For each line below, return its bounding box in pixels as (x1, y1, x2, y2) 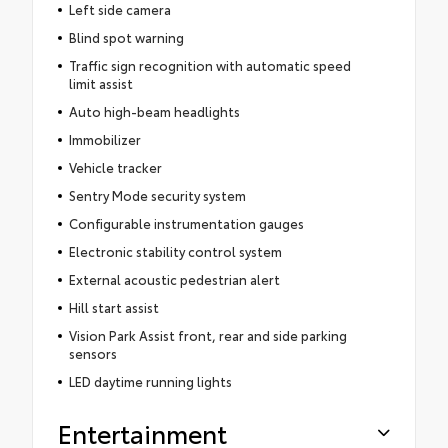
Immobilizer (68, 130, 141, 149)
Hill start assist (68, 298, 159, 317)
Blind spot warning (68, 28, 184, 47)
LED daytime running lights (68, 372, 232, 391)
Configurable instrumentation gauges (68, 214, 304, 233)
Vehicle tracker (68, 158, 162, 177)
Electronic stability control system (68, 242, 282, 261)
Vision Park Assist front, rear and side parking (68, 326, 347, 345)
